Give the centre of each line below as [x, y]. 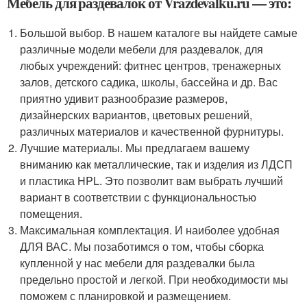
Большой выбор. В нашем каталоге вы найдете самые [159, 33]
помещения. [51, 214]
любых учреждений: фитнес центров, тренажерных [151, 66]
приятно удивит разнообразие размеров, [124, 99]
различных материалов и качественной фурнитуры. [152, 132]
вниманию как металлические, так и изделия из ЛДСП [157, 164]
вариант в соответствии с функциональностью [138, 197]
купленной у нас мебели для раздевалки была [138, 263]
